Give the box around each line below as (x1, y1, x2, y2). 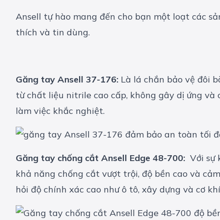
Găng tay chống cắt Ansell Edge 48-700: (16, 152, 190, 164)
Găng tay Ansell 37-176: (16, 74, 118, 85)
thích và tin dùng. (16, 27, 92, 38)
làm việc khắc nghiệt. (16, 105, 105, 117)
